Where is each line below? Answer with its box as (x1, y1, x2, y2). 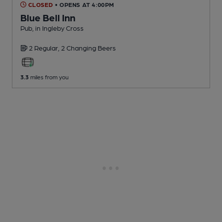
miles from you (29, 73, 68, 80)
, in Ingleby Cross (32, 23, 84, 32)
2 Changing (61, 43, 98, 52)
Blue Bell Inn (20, 11, 75, 23)
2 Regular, (29, 43, 61, 52)
